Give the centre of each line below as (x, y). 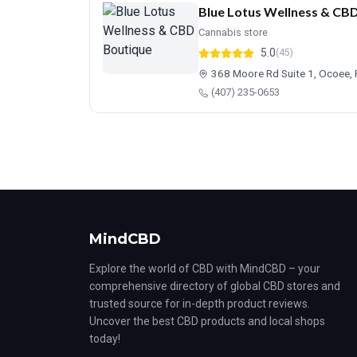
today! (105, 339)
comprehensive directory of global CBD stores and (215, 286)
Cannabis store (233, 32)
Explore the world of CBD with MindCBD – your (205, 269)
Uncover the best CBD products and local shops (207, 321)
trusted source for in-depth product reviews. (200, 304)
